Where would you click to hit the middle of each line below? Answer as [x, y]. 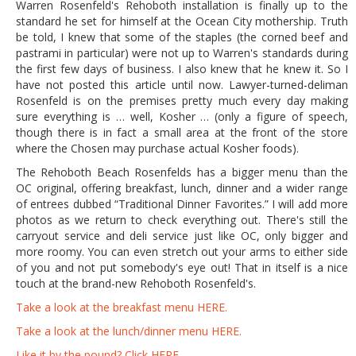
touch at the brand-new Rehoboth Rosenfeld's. [136, 283]
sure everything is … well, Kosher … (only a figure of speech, [182, 116]
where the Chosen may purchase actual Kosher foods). [157, 148]
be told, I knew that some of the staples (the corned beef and [182, 37]
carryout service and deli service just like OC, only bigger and [182, 235]
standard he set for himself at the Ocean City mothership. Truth [182, 21]
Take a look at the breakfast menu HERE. [122, 307]
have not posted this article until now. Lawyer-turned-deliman [182, 84]
